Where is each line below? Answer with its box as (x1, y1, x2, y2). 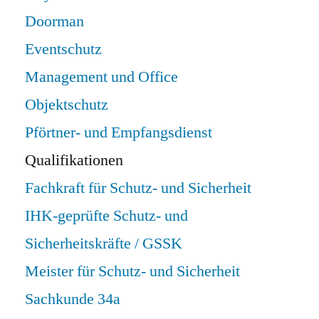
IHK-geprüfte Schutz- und (25, 205, 188, 226)
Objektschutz (25, 94, 108, 115)
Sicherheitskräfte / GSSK (25, 233, 182, 253)
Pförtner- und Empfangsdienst (25, 122, 212, 142)
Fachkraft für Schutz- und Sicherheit (25, 177, 251, 198)
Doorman (25, 11, 84, 31)
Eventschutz (25, 38, 102, 59)
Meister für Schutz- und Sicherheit (25, 261, 240, 281)
